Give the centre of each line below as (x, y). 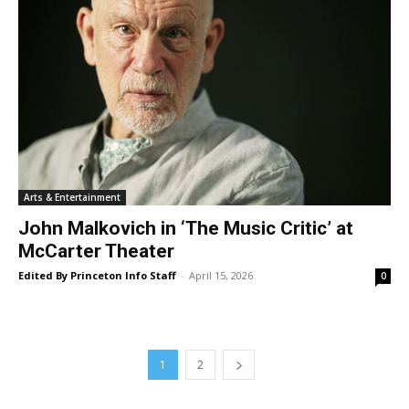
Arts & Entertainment (72, 197)
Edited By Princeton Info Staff (97, 275)
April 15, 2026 (221, 275)
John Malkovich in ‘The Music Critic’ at (186, 228)
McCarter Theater (96, 251)
